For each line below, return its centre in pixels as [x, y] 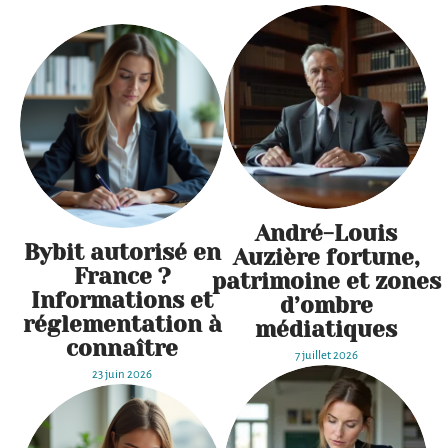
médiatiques [326, 329]
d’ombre [326, 305]
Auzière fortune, [326, 257]
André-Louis [326, 233]
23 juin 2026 [122, 375]
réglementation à [122, 324]
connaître [122, 348]
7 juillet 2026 [326, 356]
